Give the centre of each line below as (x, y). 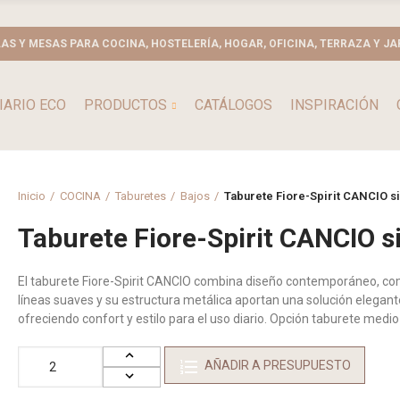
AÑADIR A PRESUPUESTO (278, 365)
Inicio (32, 196)
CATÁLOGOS (233, 105)
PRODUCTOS (125, 105)
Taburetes (141, 196)
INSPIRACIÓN (334, 105)
